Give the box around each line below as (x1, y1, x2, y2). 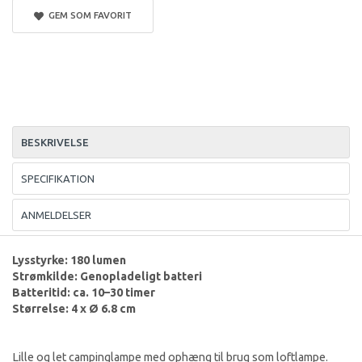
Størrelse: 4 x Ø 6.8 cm (12, 301, 136, 315)
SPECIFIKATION (21, 172, 95, 184)
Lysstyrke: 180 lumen (12, 253, 126, 267)
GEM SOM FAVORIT (43, 9, 132, 20)
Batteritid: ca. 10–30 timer (12, 285, 155, 299)
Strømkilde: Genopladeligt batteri (12, 269, 202, 283)
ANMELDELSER (21, 208, 91, 221)
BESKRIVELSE (21, 136, 89, 148)
